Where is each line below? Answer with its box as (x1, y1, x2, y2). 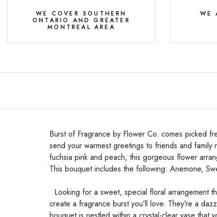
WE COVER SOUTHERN (36, 9, 127, 18)
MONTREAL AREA (47, 23, 115, 32)
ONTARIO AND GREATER (32, 16, 130, 25)
